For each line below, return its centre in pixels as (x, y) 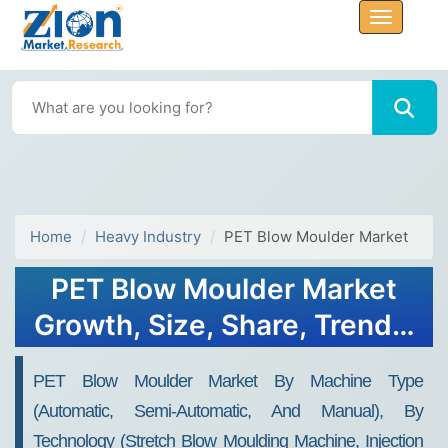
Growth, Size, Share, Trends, (224, 325)
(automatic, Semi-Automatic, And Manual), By (228, 411)
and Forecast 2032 (224, 361)
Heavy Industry (148, 236)
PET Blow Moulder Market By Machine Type (228, 381)
